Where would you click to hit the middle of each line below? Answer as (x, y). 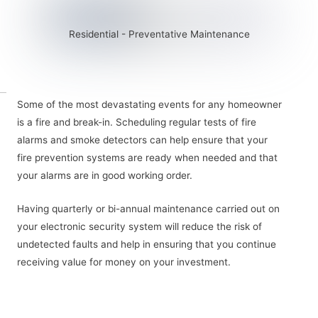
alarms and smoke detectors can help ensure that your (142, 140)
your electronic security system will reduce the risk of (139, 227)
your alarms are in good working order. (105, 176)
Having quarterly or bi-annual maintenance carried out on (148, 209)
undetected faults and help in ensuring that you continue (147, 245)
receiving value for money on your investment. (124, 262)
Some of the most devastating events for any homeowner (149, 105)
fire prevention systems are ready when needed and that (147, 158)
